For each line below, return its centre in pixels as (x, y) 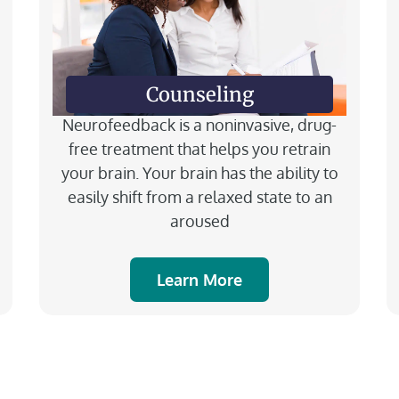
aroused (199, 220)
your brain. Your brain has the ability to (199, 172)
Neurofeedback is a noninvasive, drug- (199, 124)
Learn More (199, 279)
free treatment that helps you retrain (199, 148)
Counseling (199, 94)
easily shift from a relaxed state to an (199, 196)
